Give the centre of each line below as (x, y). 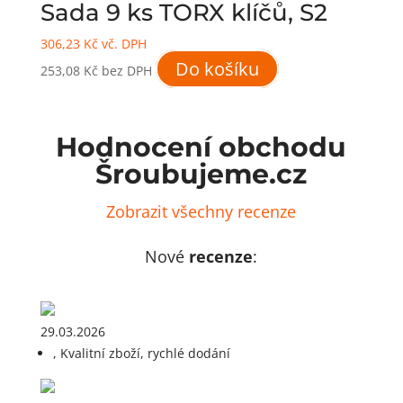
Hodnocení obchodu (201, 148)
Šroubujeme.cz (201, 175)
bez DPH (126, 71)
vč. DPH (122, 44)
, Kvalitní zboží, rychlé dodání (141, 354)
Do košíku (217, 69)
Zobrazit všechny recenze (201, 212)
